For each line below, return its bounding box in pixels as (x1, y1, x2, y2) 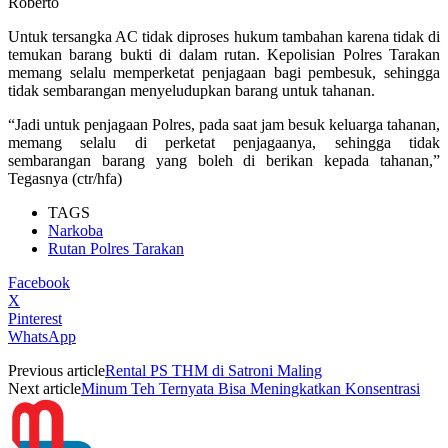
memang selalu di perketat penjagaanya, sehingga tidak (8, 133, 440, 151)
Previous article (8, 361, 105, 379)
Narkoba (48, 221, 103, 239)
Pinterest (8, 309, 62, 327)
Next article (8, 379, 81, 397)
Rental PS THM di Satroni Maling (105, 361, 322, 379)
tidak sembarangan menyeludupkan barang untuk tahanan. (8, 81, 375, 99)
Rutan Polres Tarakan (48, 239, 184, 257)
